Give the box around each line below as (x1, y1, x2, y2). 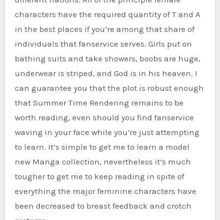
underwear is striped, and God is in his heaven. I (14, 68, 197, 79)
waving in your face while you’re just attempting (14, 127, 199, 137)
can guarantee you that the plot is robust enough (14, 83, 204, 93)
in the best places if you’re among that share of (14, 24, 194, 34)
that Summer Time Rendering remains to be (14, 98, 184, 108)
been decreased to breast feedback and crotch (14, 201, 192, 211)
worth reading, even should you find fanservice (14, 112, 194, 123)
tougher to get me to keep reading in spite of (14, 171, 184, 182)
